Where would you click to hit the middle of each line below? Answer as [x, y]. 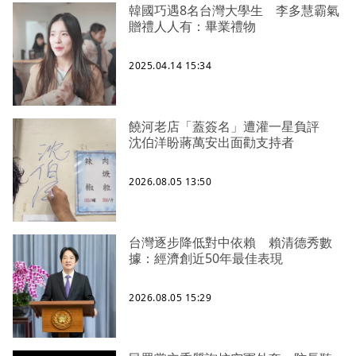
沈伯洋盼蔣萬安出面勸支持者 [211, 142]
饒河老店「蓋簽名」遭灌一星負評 [230, 126]
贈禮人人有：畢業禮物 [192, 26]
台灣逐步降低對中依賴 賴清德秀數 [230, 242]
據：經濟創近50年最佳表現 [206, 258]
